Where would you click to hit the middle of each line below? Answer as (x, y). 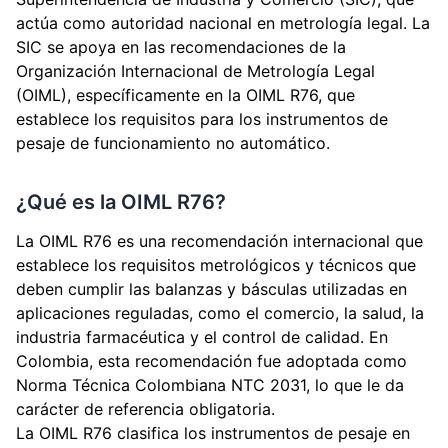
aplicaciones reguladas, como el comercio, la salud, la (220, 313)
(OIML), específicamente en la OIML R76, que (185, 95)
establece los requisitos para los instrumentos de (202, 119)
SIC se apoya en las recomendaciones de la (181, 47)
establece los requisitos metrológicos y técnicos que (216, 265)
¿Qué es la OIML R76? (121, 202)
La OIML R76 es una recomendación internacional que (219, 241)
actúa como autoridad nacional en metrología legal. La (223, 23)
